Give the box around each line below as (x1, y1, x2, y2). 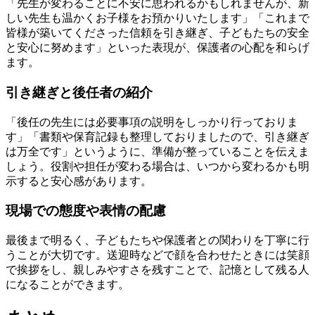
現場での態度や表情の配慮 (6, 203, 166, 219)
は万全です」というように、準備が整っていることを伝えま (6, 145, 309, 157)
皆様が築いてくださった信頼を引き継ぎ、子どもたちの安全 (6, 27, 309, 39)
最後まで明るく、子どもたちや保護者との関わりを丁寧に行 (6, 234, 309, 247)
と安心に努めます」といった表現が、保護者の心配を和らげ (6, 41, 309, 54)
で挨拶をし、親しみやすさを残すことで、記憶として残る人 (6, 264, 309, 276)
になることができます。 (6, 278, 129, 291)
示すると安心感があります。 (6, 174, 152, 187)
